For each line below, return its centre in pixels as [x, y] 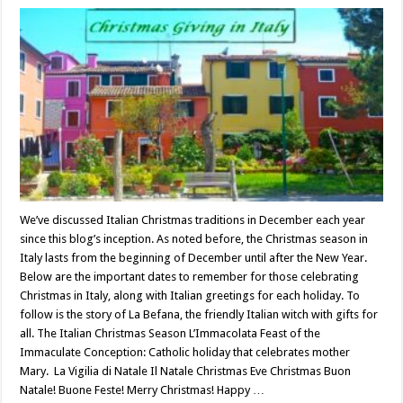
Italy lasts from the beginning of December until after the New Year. [195, 258]
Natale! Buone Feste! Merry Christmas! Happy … [143, 390]
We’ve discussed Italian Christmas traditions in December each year [193, 220]
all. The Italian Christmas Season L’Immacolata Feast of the [170, 334]
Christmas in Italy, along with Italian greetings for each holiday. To [190, 296]
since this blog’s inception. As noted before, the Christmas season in [194, 239]
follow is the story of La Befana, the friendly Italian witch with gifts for [199, 315]
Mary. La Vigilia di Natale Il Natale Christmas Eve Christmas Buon [186, 372]
